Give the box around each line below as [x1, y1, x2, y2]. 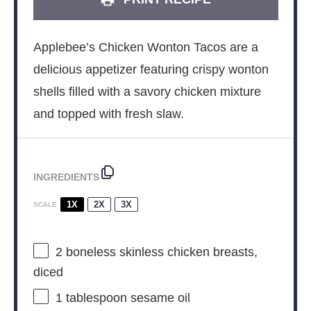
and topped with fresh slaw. [33, 106, 184, 121]
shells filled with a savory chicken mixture [33, 84, 261, 99]
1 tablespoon [55, 291, 127, 305]
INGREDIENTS [33, 171, 99, 183]
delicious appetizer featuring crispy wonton [33, 62, 269, 76]
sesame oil [126, 291, 190, 305]
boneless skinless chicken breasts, [62, 245, 258, 260]
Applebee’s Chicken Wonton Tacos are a [33, 40, 258, 54]
